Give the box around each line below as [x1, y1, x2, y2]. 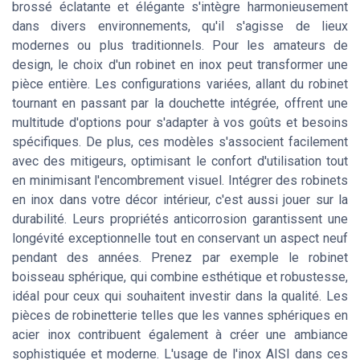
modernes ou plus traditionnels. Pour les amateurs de [12, 37, 348, 53]
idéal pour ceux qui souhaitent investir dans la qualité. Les [12, 288, 348, 304]
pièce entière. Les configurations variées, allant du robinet [12, 76, 348, 92]
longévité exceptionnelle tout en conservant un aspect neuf [12, 230, 348, 246]
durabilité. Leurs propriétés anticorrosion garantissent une [12, 211, 348, 227]
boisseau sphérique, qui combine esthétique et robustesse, [12, 268, 348, 284]
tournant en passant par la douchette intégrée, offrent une [12, 95, 348, 111]
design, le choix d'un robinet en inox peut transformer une [12, 56, 348, 72]
